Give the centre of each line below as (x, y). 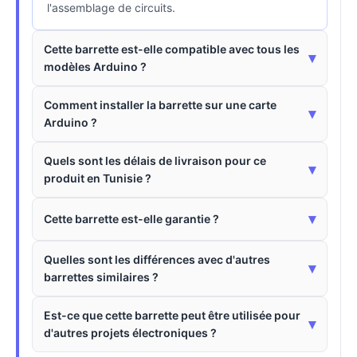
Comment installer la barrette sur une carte (160, 105)
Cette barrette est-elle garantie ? (131, 219)
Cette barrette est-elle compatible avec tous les (172, 49)
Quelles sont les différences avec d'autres (157, 259)
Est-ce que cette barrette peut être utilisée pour (172, 315)
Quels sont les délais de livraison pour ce (155, 161)
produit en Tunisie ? (98, 178)
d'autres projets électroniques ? (130, 333)
